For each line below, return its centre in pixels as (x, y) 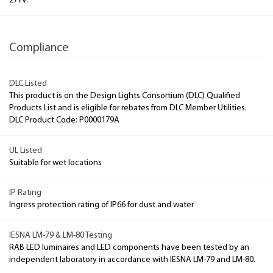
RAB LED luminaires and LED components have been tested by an (129, 247)
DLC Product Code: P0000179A (64, 120)
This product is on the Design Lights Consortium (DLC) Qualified (125, 96)
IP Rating (25, 193)
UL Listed (26, 151)
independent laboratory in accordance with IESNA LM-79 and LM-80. (132, 260)
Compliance (39, 48)
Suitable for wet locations (55, 163)
